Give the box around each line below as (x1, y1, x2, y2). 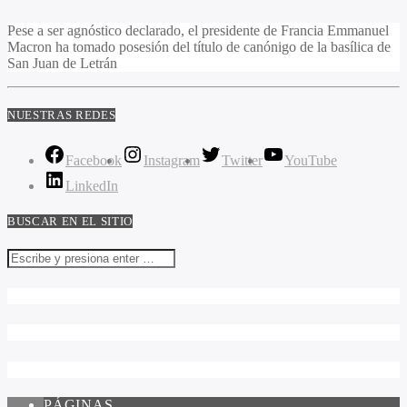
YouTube (284, 152, 337, 168)
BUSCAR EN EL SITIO (7, 213, 133, 228)
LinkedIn (65, 177, 118, 194)
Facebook (65, 152, 122, 168)
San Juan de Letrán (7, 55, 117, 72)
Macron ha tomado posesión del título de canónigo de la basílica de (7, 39, 391, 55)
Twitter (222, 152, 263, 168)
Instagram (144, 152, 200, 168)
